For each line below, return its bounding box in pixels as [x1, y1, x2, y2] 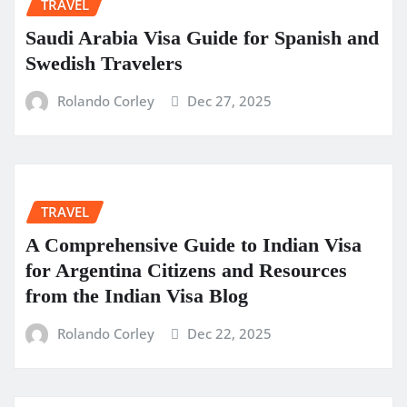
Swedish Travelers [25, 51, 183, 74]
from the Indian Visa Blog [25, 283, 248, 307]
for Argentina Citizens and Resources [25, 258, 347, 282]
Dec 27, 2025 [187, 91, 273, 110]
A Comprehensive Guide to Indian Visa [25, 233, 362, 256]
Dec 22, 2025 [187, 323, 273, 342]
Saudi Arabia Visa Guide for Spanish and [25, 25, 379, 49]
